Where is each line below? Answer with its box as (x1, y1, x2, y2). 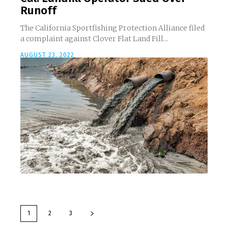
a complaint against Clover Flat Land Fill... (20, 34, 168, 44)
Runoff (20, 4, 56, 18)
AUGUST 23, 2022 (20, 51, 74, 59)
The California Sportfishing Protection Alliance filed (20, 23, 205, 33)
